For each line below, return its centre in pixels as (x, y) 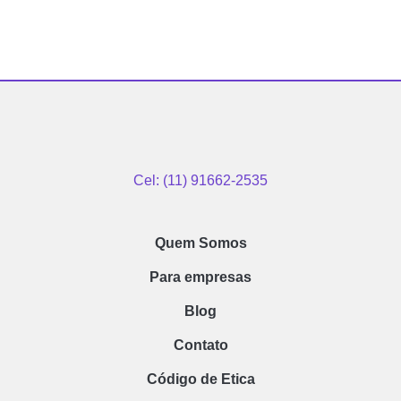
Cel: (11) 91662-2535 (200, 180)
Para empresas (200, 277)
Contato (200, 346)
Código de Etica (200, 380)
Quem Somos (200, 243)
